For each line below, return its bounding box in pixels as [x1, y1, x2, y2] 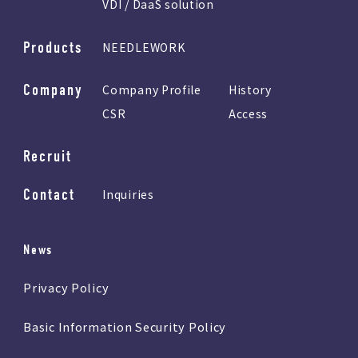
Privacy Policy [23, 278, 109, 296]
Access [228, 105, 268, 121]
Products [23, 38, 83, 57]
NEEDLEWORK [102, 38, 185, 55]
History [228, 81, 272, 97]
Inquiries [102, 185, 154, 202]
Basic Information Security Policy [23, 317, 227, 335]
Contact [23, 185, 76, 204]
